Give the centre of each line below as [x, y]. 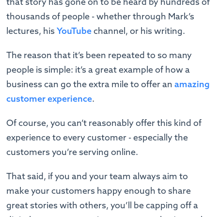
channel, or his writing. [139, 31]
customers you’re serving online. [73, 152]
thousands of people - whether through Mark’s [101, 16]
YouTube [74, 31]
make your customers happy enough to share [99, 190]
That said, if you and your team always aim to [97, 176]
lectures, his [32, 31]
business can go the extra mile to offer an [91, 84]
